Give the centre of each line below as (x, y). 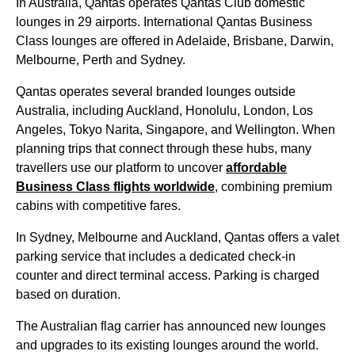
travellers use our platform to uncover (121, 168)
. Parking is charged (263, 275)
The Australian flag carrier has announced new (148, 326)
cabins (34, 206)
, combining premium (273, 187)
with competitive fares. (117, 206)
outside (273, 92)
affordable (256, 168)
